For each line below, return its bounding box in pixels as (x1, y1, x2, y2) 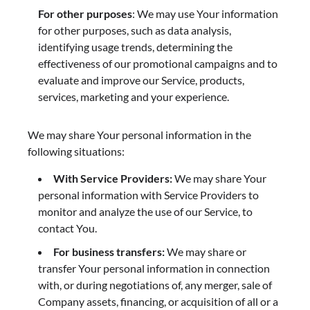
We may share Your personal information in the (28, 127, 251, 141)
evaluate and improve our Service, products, (38, 73, 244, 86)
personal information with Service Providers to (38, 188, 259, 201)
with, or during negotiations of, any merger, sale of (38, 277, 272, 291)
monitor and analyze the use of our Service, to (38, 204, 253, 218)
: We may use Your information (132, 6, 278, 20)
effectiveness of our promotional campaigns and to (38, 56, 277, 70)
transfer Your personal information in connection (38, 261, 270, 275)
